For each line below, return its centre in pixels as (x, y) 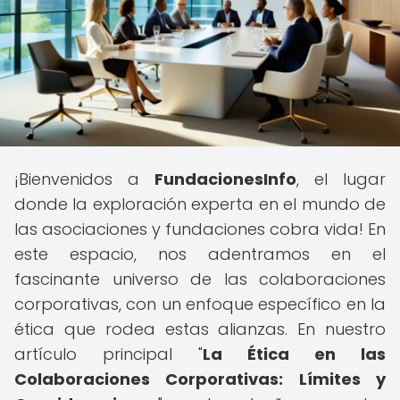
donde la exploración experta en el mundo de (200, 204)
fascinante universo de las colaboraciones (200, 279)
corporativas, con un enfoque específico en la (200, 304)
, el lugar (341, 179)
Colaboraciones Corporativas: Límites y (200, 379)
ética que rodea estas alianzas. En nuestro (200, 329)
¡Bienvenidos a (84, 179)
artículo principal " (108, 354)
